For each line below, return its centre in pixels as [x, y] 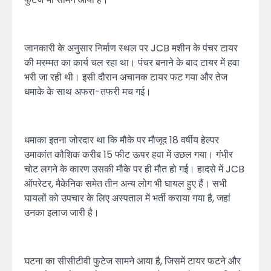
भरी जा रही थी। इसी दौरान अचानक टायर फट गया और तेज [126, 77]
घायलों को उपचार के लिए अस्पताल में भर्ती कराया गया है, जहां [127, 198]
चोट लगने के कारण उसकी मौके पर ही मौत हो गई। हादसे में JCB [134, 169]
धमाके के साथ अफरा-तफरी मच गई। [88, 92]
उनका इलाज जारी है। [62, 213]
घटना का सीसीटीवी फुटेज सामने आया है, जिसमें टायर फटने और [132, 261]
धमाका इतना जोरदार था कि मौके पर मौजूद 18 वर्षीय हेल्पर [122, 140]
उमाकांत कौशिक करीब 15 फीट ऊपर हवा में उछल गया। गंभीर [129, 155]
